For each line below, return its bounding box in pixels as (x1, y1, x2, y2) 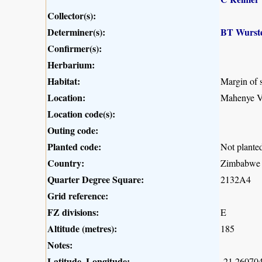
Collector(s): (47, 8, 96, 22)
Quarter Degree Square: (47, 172, 144, 186)
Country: (47, 156, 84, 170)
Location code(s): (47, 106, 115, 120)
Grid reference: (47, 188, 108, 202)
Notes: (47, 237, 73, 251)
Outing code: (47, 123, 98, 137)
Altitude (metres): (47, 221, 117, 235)
